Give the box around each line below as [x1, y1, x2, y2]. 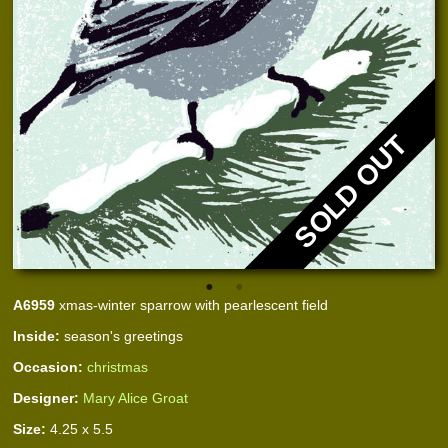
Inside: [13, 327, 61, 344]
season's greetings [60, 327, 184, 344]
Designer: [13, 389, 80, 406]
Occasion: [13, 358, 84, 375]
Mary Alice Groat [83, 389, 189, 406]
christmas [87, 358, 149, 375]
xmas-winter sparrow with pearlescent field [55, 296, 329, 313]
